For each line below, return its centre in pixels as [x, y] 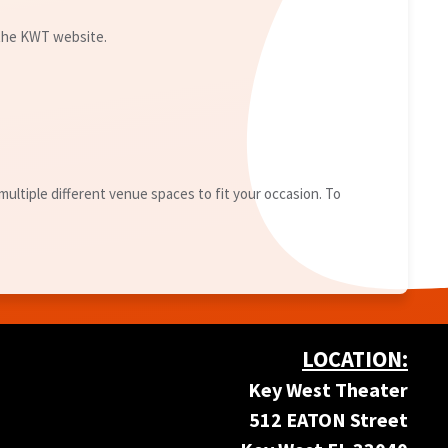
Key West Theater [328, 390]
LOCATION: [355, 359]
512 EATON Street [329, 420]
